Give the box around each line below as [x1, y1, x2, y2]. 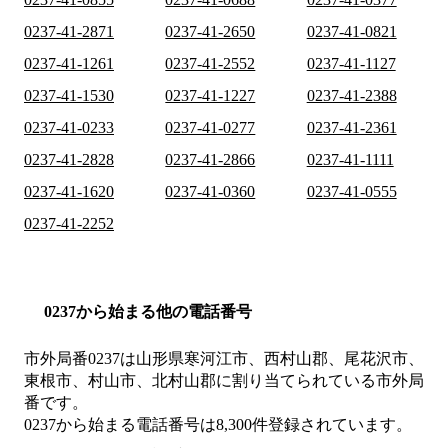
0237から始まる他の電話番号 [44, 303, 252, 321]
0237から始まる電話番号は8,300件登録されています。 [24, 416, 412, 434]
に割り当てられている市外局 [216, 372, 424, 390]
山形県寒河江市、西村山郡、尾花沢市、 [136, 350, 424, 368]
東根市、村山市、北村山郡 [24, 372, 216, 390]
